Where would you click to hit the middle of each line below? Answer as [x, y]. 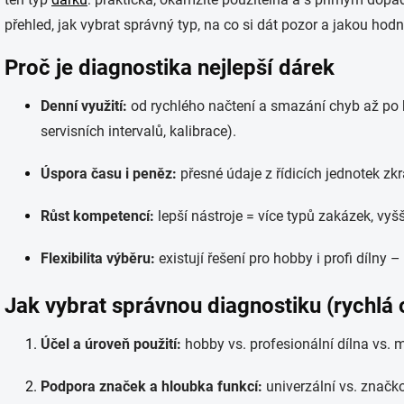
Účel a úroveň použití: [111, 344]
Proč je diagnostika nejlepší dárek [170, 68]
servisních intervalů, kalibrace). [138, 131]
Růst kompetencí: [97, 216]
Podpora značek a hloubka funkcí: [151, 386]
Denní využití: [84, 106]
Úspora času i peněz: [109, 174]
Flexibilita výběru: [98, 258]
